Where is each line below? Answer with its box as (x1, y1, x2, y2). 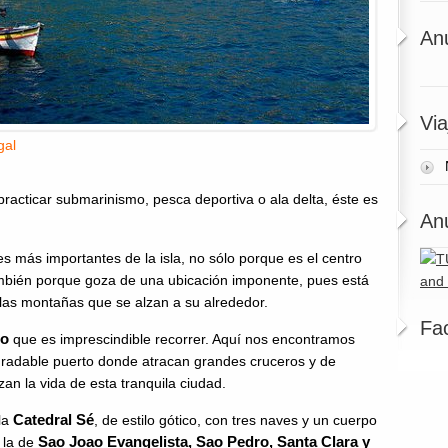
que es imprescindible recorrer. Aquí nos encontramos (9, 331, 355, 347)
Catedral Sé (13, 411, 94, 428)
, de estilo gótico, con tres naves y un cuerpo (94, 412, 377, 428)
